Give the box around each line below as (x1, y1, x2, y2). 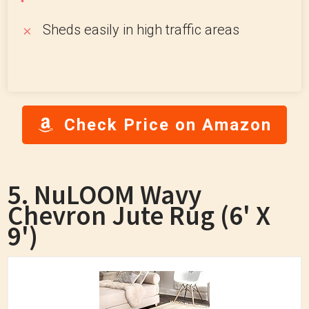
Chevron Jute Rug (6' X (8, 199, 270, 232)
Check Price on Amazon (64, 115, 272, 134)
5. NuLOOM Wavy (8, 178, 201, 212)
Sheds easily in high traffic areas (43, 21, 239, 38)
